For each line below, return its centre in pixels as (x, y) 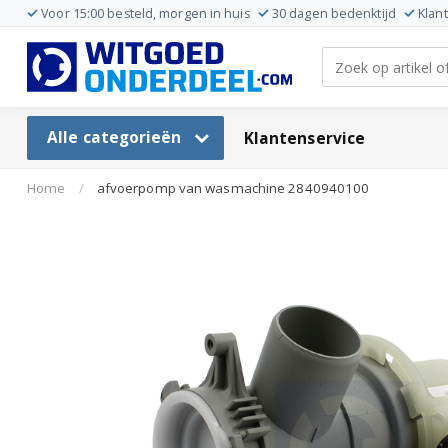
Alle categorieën (116, 137)
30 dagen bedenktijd (333, 13)
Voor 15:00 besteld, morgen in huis (145, 13)
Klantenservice (304, 138)
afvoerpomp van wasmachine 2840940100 (233, 188)
